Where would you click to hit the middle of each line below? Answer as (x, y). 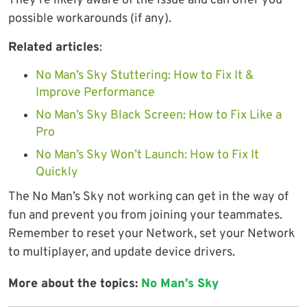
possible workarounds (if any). (90, 19)
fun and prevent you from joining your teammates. (145, 216)
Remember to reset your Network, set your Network (152, 234)
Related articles (54, 48)
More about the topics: (75, 284)
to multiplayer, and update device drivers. (122, 253)
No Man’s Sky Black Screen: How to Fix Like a (159, 116)
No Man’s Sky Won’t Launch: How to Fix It (147, 156)
